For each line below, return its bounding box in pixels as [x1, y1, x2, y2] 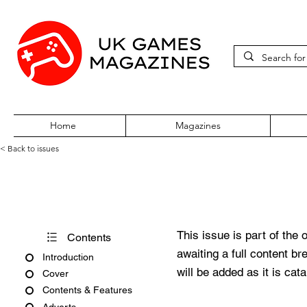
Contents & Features [42, 284, 132, 296]
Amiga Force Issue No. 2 [41, 179, 257, 202]
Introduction [42, 251, 94, 262]
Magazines [175, 119, 221, 132]
